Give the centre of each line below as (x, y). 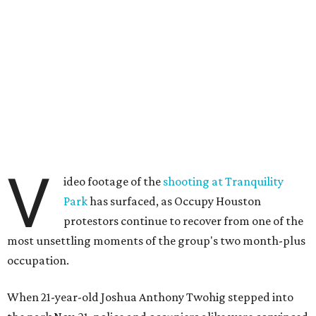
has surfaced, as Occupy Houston (175, 201)
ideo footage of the (114, 181)
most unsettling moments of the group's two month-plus (156, 241)
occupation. (38, 260)
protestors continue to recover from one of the (184, 221)
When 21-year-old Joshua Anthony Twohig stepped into (150, 297)
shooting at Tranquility (224, 181)
